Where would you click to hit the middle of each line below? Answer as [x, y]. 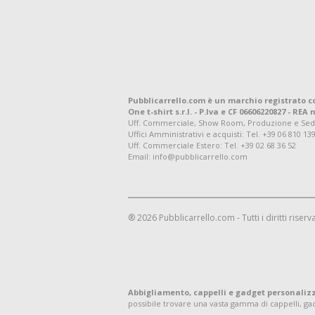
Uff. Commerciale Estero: [176, 145]
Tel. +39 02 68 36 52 [260, 145]
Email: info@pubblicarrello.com [188, 156]
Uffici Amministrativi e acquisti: [187, 134]
